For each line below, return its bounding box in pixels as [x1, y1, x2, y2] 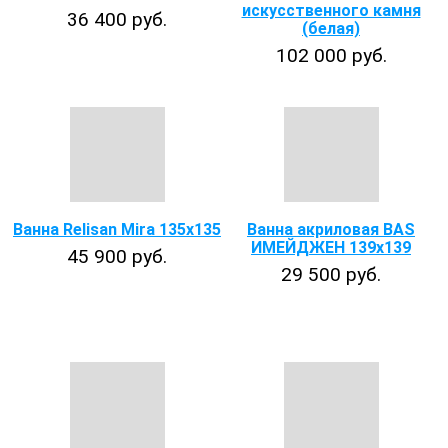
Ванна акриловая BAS [247, 220, 415, 239]
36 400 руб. [67, 8, 167, 31]
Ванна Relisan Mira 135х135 [13, 220, 221, 239]
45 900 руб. [67, 245, 167, 268]
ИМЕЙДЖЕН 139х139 [251, 238, 411, 257]
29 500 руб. [281, 263, 381, 286]
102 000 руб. [275, 44, 387, 67]
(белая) [302, 19, 360, 38]
